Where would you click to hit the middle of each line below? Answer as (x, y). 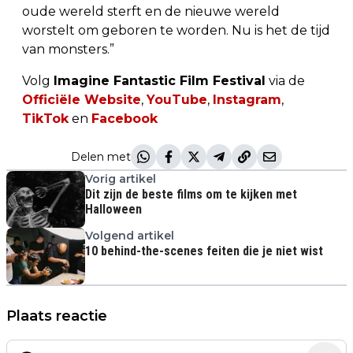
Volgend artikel (130, 235)
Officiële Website (82, 99)
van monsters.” (68, 49)
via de (285, 80)
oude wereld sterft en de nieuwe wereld (151, 11)
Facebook (124, 118)
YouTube (177, 99)
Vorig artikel (121, 178)
